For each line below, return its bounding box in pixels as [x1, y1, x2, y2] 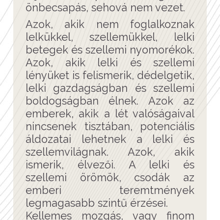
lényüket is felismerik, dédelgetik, [26, 69, 194, 82]
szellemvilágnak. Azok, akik [26, 145, 194, 158]
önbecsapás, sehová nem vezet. [26, 1, 185, 14]
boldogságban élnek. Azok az [26, 94, 194, 107]
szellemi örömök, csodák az [26, 171, 194, 184]
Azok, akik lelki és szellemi [26, 56, 194, 69]
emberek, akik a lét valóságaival [26, 107, 194, 120]
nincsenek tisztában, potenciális [26, 120, 194, 133]
